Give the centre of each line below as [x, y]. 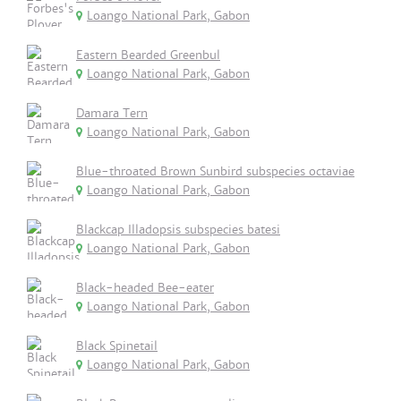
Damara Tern [112, 113]
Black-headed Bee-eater [145, 288]
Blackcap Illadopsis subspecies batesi [178, 230]
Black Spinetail [117, 346]
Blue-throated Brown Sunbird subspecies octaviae [215, 171]
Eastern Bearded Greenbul [148, 55]
